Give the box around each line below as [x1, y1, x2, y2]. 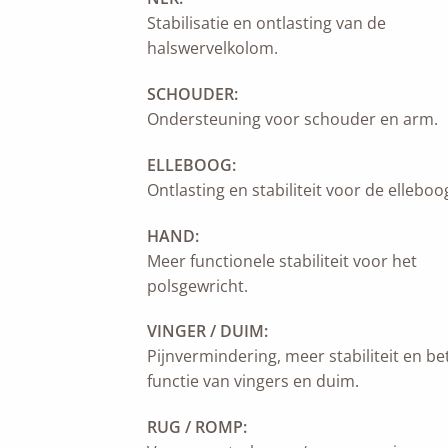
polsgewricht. [147, 274, 248, 297]
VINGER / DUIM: [147, 320, 268, 343]
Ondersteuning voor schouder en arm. [147, 108, 438, 131]
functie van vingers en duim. [147, 370, 359, 393]
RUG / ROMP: [147, 416, 247, 439]
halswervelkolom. [147, 37, 278, 60]
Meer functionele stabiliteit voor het [147, 249, 417, 272]
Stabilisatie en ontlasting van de [147, 12, 386, 35]
